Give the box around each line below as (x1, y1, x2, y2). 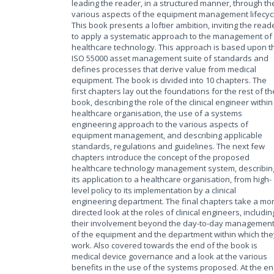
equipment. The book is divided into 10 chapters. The (72, 75, 267, 86)
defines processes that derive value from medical (72, 64, 256, 75)
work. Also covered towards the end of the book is (72, 240, 257, 251)
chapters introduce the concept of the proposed (72, 152, 250, 163)
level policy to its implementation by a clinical (72, 185, 236, 196)
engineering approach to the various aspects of (72, 119, 248, 130)
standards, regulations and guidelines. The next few (72, 141, 265, 152)
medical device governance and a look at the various (72, 251, 267, 262)
